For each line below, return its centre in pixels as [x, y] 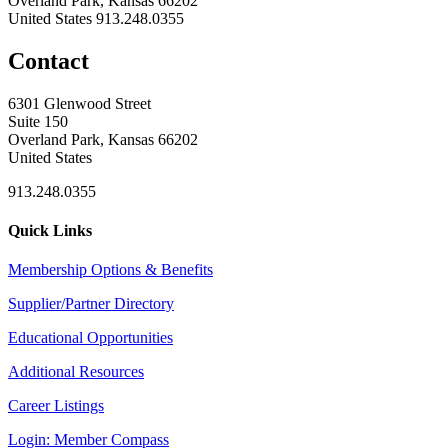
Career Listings [56, 406]
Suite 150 [38, 121]
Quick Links [50, 231]
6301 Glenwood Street [79, 103]
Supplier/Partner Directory [91, 304]
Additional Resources [76, 372]
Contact [48, 60]
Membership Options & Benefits [110, 270]
